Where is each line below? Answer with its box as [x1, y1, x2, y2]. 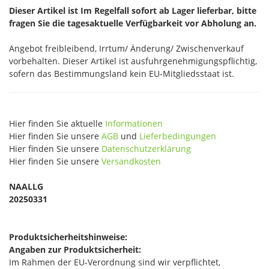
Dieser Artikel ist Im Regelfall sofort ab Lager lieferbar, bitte [9, 5, 256, 16]
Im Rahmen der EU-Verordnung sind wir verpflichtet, [9, 256, 220, 268]
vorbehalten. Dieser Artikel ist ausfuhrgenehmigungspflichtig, [9, 55, 257, 67]
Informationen [105, 118, 163, 129]
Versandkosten [101, 156, 161, 167]
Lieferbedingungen [139, 130, 216, 142]
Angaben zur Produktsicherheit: [9, 244, 141, 255]
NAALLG [9, 181, 43, 192]
